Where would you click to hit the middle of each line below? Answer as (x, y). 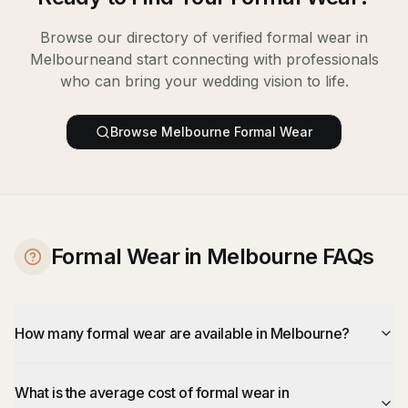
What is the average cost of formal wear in (152, 393)
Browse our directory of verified (153, 37)
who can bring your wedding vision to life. (204, 81)
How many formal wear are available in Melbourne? (182, 333)
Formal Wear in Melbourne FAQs (213, 256)
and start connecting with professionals (242, 59)
